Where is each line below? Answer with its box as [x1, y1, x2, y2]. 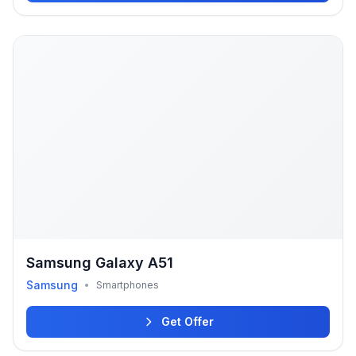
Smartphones [96, 279, 159, 291]
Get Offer [161, 315, 214, 328]
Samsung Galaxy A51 [26, 254, 173, 271]
